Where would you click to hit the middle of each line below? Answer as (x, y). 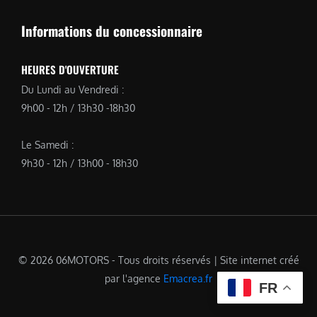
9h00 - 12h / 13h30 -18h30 (78, 108)
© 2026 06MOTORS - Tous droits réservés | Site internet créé (158, 260)
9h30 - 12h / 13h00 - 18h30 (80, 163)
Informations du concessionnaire (112, 30)
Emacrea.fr (188, 278)
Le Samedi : (47, 144)
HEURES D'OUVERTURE (70, 69)
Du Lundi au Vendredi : (73, 89)
